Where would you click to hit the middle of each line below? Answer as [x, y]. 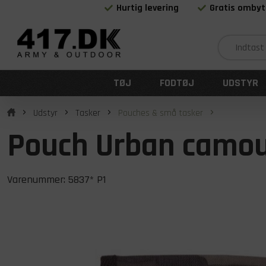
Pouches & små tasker [161, 113]
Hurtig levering [148, 8]
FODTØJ [177, 83]
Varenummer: [38, 180]
